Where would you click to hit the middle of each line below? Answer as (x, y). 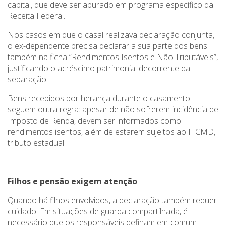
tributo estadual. (37, 143)
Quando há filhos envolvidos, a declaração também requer (112, 201)
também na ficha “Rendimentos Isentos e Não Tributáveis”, (113, 57)
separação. (28, 79)
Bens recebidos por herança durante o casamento (99, 99)
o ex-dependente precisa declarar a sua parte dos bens (107, 46)
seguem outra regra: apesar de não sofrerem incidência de (113, 110)
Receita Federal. (36, 16)
